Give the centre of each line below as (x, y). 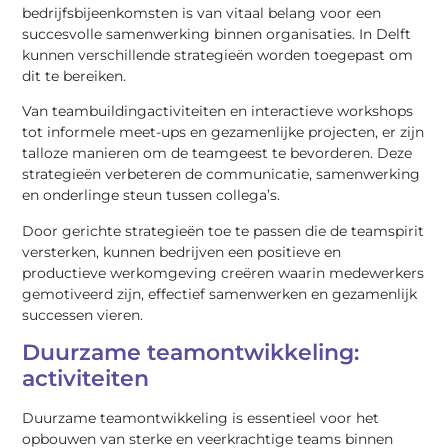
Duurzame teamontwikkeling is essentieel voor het (201, 417)
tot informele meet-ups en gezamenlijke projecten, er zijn (223, 132)
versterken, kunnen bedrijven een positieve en (182, 251)
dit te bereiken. (74, 75)
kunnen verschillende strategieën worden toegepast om (218, 54)
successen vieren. (83, 314)
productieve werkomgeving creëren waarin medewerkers (223, 272)
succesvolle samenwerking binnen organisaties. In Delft (217, 33)
